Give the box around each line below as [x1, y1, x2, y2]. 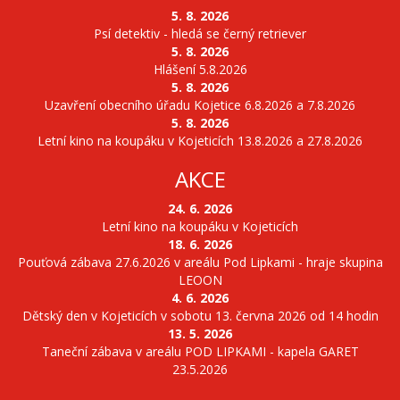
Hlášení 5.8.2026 [153, 61, 247, 78]
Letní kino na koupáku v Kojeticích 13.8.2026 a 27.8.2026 [37, 132, 362, 149]
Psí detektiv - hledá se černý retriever [94, 25, 306, 42]
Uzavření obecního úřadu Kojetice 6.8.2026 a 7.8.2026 [45, 96, 355, 113]
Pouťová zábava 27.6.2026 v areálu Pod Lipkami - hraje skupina [17, 254, 383, 271]
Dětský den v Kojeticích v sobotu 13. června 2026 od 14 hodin [21, 307, 379, 324]
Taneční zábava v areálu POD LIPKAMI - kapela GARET [41, 343, 359, 360]
